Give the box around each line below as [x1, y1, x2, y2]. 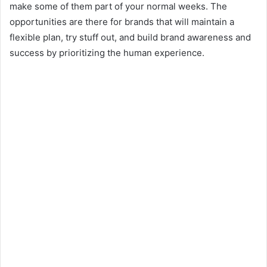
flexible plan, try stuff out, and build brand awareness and [10, 32, 251, 44]
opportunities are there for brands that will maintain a [10, 16, 234, 28]
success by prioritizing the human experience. [10, 47, 204, 59]
